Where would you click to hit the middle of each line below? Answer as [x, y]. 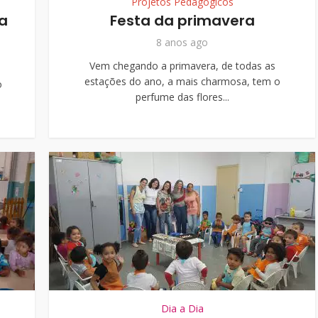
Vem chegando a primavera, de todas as [182, 66]
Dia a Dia [182, 308]
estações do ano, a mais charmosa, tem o [182, 81]
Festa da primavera [182, 21]
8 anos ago [182, 42]
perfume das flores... [182, 97]
